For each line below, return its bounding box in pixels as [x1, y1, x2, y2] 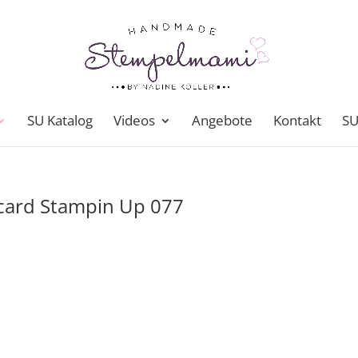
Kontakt [273, 111, 321, 129]
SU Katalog [27, 111, 93, 129]
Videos [113, 111, 155, 129]
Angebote [192, 111, 253, 129]
